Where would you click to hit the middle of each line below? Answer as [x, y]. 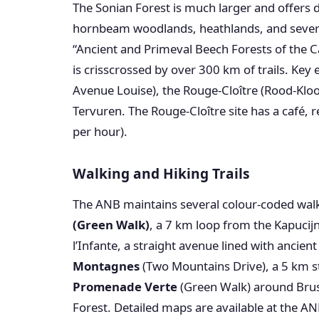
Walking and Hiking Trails [161, 173]
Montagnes [106, 266]
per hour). [100, 131]
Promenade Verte [125, 287]
